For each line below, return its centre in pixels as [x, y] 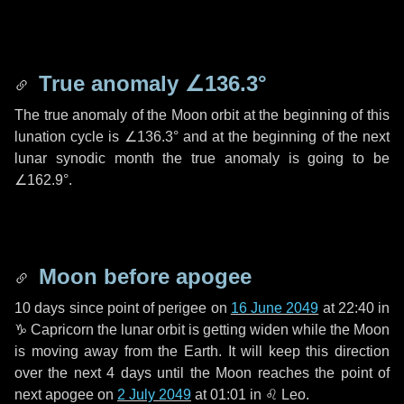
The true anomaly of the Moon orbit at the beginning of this [202, 115]
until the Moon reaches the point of [271, 373]
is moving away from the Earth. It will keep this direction [202, 351]
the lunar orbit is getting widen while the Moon [242, 330]
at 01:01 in [228, 395]
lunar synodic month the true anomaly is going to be [202, 158]
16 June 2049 [275, 308]
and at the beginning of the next [284, 137]
